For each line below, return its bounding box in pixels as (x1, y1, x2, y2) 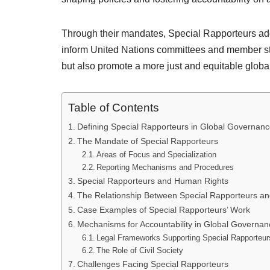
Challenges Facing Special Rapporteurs (77, 259, 228, 269)
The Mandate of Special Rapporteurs (77, 136, 218, 146)
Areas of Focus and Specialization (96, 150, 217, 159)
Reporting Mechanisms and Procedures (96, 163, 234, 172)
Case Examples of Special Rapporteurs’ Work (77, 205, 250, 215)
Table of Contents (68, 101, 159, 115)
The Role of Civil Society (96, 246, 184, 255)
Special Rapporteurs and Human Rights (77, 176, 228, 186)
